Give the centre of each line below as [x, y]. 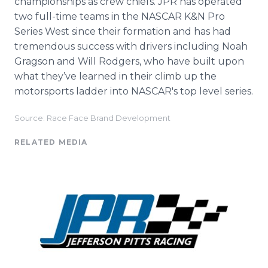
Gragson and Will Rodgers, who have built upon [129, 61]
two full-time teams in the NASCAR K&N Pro [120, 16]
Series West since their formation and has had [123, 31]
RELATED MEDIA [51, 142]
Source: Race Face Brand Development [92, 118]
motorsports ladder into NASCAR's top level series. [134, 91]
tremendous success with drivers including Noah [131, 46]
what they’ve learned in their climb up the [115, 76]
